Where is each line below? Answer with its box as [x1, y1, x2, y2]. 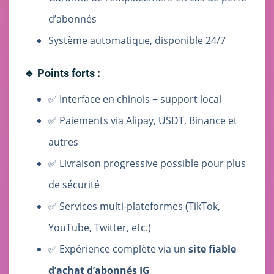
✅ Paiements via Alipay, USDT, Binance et [48, 114, 237, 128]
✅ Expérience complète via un [48, 242, 188, 256]
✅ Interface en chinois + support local [48, 92, 221, 106]
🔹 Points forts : [24, 67, 100, 80]
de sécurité [48, 178, 100, 192]
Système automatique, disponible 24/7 [48, 34, 226, 48]
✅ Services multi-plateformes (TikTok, [48, 199, 220, 213]
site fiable [188, 242, 236, 256]
